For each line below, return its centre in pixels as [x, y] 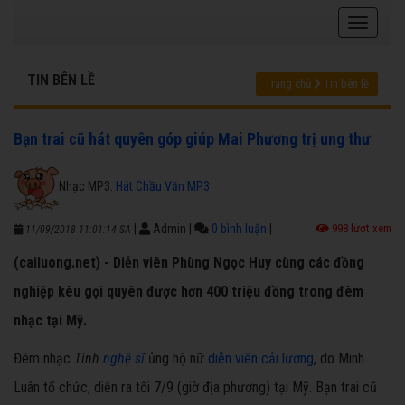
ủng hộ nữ [176, 359]
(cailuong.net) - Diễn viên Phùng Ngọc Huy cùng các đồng [189, 263]
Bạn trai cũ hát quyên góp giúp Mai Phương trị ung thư [192, 139]
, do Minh [339, 359]
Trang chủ [288, 84]
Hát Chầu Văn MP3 [163, 186]
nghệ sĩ [124, 359]
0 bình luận [239, 229]
